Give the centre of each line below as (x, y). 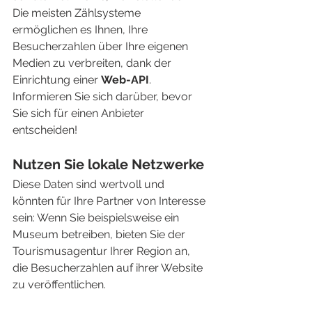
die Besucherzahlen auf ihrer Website (109, 268)
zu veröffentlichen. (59, 284)
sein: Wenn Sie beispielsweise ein (97, 218)
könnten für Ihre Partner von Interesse (110, 201)
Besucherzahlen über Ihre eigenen (102, 46)
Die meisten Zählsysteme (78, 13)
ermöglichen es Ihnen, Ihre (81, 30)
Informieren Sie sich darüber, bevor (104, 96)
